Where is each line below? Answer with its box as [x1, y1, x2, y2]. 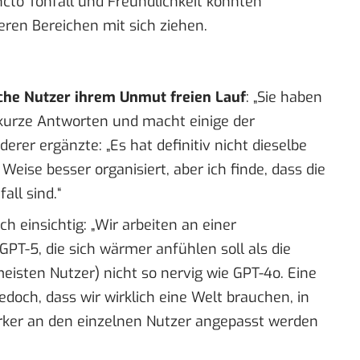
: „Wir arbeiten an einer [84, 215, 236, 235]
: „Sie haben [246, 88, 322, 108]
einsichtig [20, 215, 84, 235]
